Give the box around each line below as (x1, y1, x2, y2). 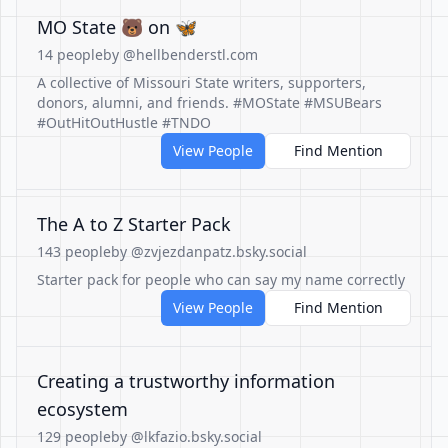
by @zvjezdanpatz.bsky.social (111, 242, 307, 261)
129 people (37, 427, 111, 446)
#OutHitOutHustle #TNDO (37, 113, 211, 132)
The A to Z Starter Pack (37, 212, 231, 236)
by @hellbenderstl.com (103, 45, 258, 64)
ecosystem (37, 397, 128, 421)
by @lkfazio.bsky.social (111, 427, 262, 446)
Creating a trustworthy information (37, 369, 335, 393)
